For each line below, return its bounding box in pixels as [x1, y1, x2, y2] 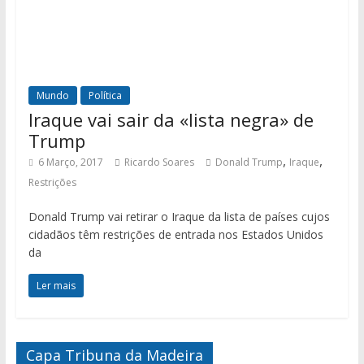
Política [88, 88, 122, 102]
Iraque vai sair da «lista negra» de [28, 106, 314, 132]
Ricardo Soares [123, 154, 194, 169]
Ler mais [36, 278, 76, 292]
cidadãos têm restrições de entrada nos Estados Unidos [28, 226, 323, 242]
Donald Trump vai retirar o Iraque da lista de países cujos [28, 208, 330, 224]
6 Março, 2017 [37, 154, 103, 169]
